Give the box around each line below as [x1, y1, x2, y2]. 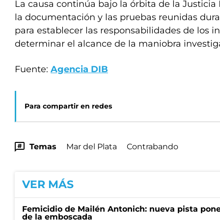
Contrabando [127, 142, 178, 151]
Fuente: [15, 64, 51, 75]
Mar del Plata [66, 142, 117, 151]
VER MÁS [22, 178, 74, 191]
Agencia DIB [51, 64, 108, 75]
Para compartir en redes [25, 102, 112, 110]
